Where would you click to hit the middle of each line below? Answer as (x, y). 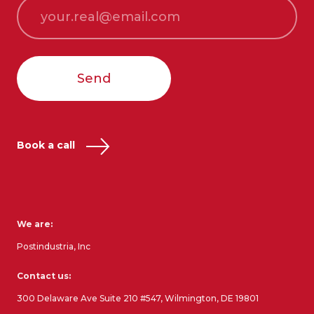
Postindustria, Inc (54, 246)
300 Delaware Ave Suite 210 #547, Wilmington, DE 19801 (138, 298)
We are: (35, 224)
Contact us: (44, 275)
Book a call (47, 145)
